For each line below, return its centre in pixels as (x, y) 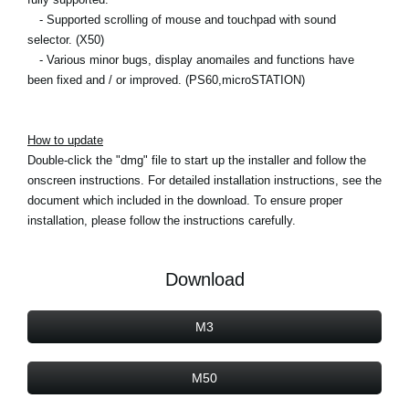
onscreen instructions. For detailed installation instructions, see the (204, 180)
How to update (65, 140)
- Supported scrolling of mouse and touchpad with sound (182, 19)
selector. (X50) (66, 39)
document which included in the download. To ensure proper (185, 200)
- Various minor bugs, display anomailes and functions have (191, 59)
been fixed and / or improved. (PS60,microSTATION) (166, 79)
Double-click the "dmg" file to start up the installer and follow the (197, 160)
